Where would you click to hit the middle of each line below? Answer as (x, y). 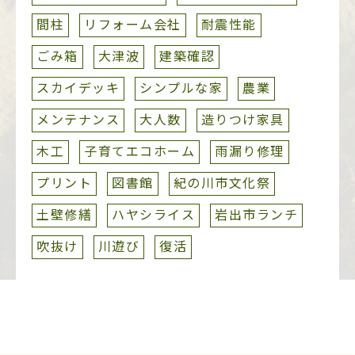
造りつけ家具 (242, 120)
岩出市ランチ (256, 215)
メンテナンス (78, 120)
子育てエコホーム (139, 151)
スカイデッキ (78, 88)
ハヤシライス (153, 215)
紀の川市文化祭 (221, 183)
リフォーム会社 (133, 25)
